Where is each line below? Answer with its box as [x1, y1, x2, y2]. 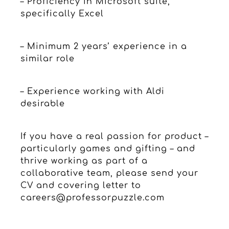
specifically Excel [20, 9, 104, 18]
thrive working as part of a [20, 156, 148, 166]
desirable [20, 99, 65, 108]
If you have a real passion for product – [20, 131, 209, 141]
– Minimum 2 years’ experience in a [20, 41, 187, 51]
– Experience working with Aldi [20, 86, 165, 96]
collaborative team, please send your [20, 168, 198, 178]
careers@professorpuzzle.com [20, 193, 165, 202]
